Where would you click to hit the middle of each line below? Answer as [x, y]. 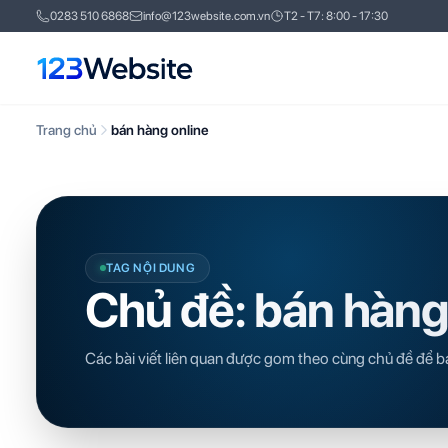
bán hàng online [160, 130]
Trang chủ [66, 130]
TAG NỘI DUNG [151, 268]
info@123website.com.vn [206, 16]
